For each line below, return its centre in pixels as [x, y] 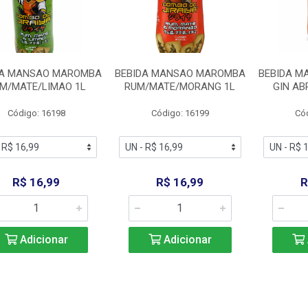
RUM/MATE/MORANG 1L [180, 87]
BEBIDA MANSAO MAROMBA [180, 74]
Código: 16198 [36, 113]
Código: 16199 [180, 113]
